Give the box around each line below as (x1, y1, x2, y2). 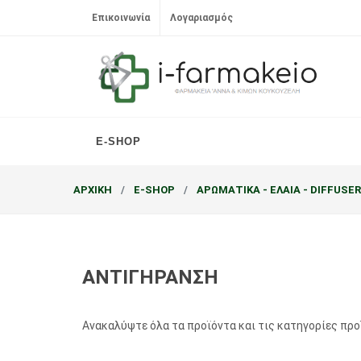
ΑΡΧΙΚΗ (73, 184, 112, 196)
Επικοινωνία (92, 12, 150, 23)
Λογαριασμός (170, 12, 233, 23)
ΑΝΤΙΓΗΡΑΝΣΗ (82, 266, 218, 288)
